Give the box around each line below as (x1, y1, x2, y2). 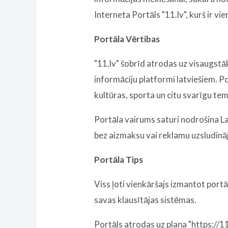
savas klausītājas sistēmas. (94, 194, 197, 205)
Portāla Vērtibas (94, 33, 160, 44)
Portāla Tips (94, 154, 144, 165)
